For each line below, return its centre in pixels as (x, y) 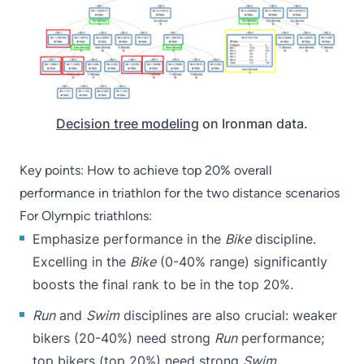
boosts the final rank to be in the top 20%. (163, 284)
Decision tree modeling (128, 123)
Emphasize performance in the (129, 238)
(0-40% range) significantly (242, 261)
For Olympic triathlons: (86, 215)
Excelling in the (81, 261)
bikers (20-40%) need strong (123, 338)
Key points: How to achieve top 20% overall (146, 170)
